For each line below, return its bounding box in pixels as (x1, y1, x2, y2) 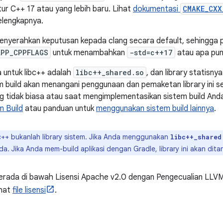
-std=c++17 (129, 48, 173, 57)
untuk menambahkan (51, 48, 127, 58)
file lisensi (12, 185, 46, 195)
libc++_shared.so (76, 68, 144, 77)
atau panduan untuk (23, 104, 96, 113)
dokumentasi (133, 4, 180, 14)
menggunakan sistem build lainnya (96, 104, 214, 113)
